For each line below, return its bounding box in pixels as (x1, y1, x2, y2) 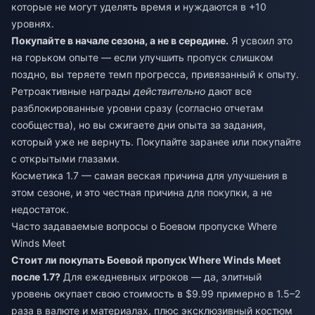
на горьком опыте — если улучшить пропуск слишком (11, 51, 274, 63)
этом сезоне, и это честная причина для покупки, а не (11, 186, 272, 198)
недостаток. (11, 202, 69, 215)
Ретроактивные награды (11, 84, 134, 97)
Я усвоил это (229, 34, 292, 46)
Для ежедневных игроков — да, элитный (60, 270, 262, 283)
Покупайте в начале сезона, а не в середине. (11, 34, 229, 46)
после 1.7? (11, 270, 60, 283)
